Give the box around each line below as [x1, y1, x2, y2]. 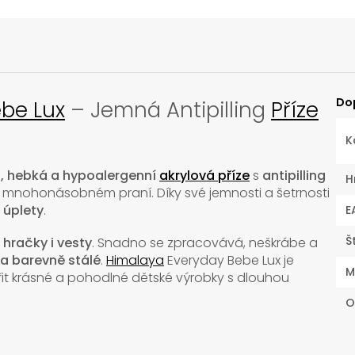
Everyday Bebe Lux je [164, 251, 294, 270]
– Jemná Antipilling [65, 96, 271, 125]
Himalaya [106, 251, 164, 270]
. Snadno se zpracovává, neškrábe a [92, 234, 318, 253]
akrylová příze [159, 166, 250, 185]
